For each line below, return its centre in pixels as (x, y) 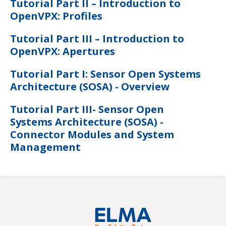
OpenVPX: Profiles (56, 16)
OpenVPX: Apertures (63, 51)
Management (45, 147)
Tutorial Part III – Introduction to (97, 38)
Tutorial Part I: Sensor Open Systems (105, 74)
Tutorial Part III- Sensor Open (87, 109)
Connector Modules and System (92, 134)
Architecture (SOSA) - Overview (90, 86)
